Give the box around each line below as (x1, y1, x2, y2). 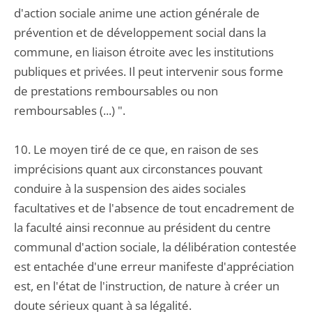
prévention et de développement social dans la (14, 24, 266, 40)
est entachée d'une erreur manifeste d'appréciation (14, 258, 294, 274)
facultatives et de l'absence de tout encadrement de (14, 200, 295, 216)
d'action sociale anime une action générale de (14, 5, 260, 21)
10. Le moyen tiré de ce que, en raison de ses (14, 141, 258, 157)
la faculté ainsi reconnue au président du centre (14, 219, 271, 235)
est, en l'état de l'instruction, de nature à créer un (14, 278, 279, 294)
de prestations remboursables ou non (14, 83, 218, 99)
